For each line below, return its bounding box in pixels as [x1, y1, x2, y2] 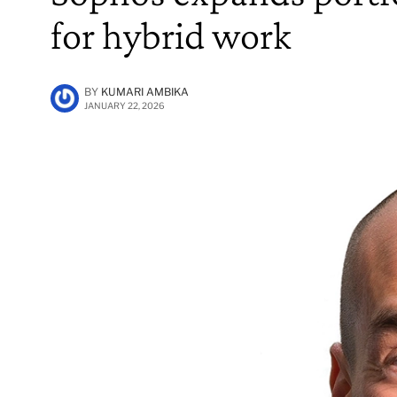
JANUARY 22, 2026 [84, 99, 165, 111]
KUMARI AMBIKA [101, 84, 189, 98]
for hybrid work [51, 12, 292, 58]
